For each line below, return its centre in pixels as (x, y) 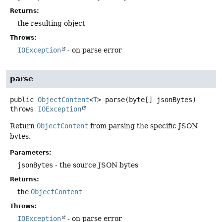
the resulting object (51, 24)
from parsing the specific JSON (143, 126)
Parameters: (31, 153)
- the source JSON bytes (96, 165)
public (22, 100)
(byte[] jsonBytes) (161, 100)
